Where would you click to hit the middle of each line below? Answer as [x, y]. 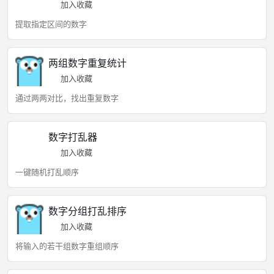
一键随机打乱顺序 [47, 172]
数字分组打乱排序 [87, 211]
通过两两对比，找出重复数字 [67, 98]
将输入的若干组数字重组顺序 [67, 246]
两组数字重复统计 [87, 63]
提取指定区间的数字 [51, 24]
